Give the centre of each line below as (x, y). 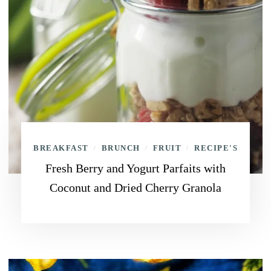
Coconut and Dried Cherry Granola (135, 188)
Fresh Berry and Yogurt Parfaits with (135, 168)
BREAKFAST (61, 148)
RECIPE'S (216, 148)
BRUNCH (121, 148)
